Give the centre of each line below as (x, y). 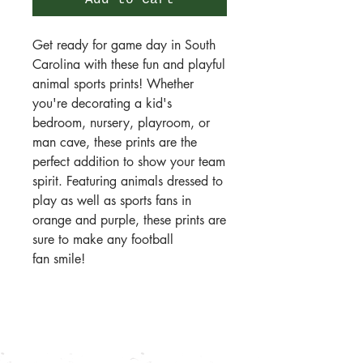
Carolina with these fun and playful (129, 65)
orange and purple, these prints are (129, 220)
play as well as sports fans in (112, 201)
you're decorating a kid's (102, 104)
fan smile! (59, 259)
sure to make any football (103, 240)
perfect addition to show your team (129, 162)
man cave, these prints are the (115, 143)
